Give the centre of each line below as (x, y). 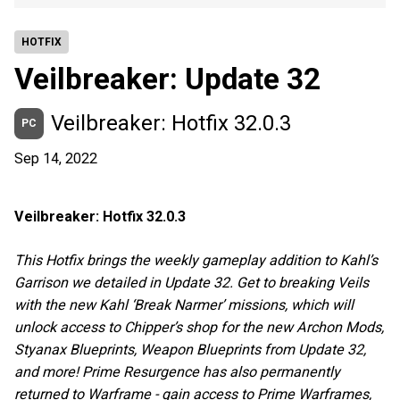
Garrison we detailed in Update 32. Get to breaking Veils (192, 283)
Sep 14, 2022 (56, 158)
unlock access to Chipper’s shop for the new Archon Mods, (199, 328)
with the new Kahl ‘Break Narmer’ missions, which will (184, 305)
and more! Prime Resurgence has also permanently (177, 372)
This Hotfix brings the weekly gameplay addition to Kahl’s (196, 261)
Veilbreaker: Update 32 (167, 79)
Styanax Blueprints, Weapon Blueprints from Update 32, (190, 350)
